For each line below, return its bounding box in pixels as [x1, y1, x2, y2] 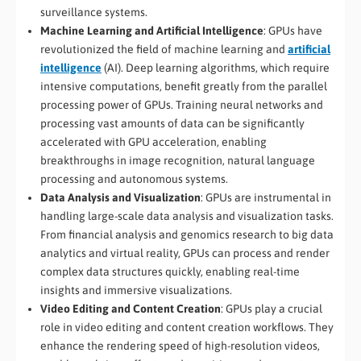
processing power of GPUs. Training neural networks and [40, 98, 323, 111]
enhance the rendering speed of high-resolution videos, [40, 338, 320, 352]
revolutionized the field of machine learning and [40, 42, 288, 56]
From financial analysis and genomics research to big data [40, 227, 334, 241]
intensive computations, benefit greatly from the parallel [40, 79, 327, 93]
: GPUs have [263, 23, 322, 37]
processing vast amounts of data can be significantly [40, 116, 305, 130]
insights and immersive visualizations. [40, 283, 232, 297]
